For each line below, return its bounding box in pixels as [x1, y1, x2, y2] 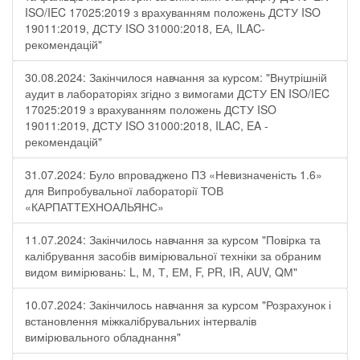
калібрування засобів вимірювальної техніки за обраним [25, 247, 321, 264]
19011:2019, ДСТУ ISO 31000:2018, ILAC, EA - [25, 117, 268, 133]
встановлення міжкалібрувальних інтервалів [25, 313, 256, 329]
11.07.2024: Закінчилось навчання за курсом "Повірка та [25, 231, 321, 247]
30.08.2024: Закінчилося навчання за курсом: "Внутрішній [25, 69, 327, 85]
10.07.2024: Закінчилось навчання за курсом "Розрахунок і [25, 297, 331, 313]
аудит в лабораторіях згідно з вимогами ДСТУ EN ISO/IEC [25, 85, 329, 101]
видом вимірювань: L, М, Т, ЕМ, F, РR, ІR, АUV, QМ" [25, 264, 297, 280]
